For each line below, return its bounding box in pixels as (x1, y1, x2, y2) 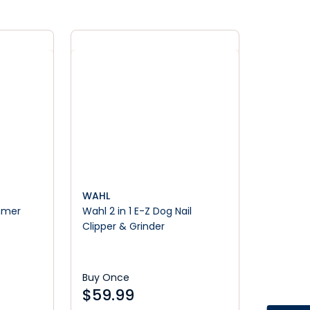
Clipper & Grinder (82, 219, 165, 233)
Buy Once (82, 271, 130, 284)
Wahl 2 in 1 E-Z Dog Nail (82, 204, 192, 218)
